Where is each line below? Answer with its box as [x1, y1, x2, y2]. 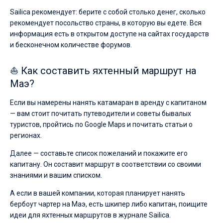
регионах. [10, 131, 42, 139]
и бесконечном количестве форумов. [10, 41, 132, 49]
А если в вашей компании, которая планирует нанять [10, 189, 185, 197]
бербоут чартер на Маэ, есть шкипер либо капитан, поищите [10, 200, 208, 208]
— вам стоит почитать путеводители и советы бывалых [10, 110, 191, 117]
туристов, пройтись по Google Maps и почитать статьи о [10, 120, 193, 128]
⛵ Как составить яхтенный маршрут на [10, 65, 196, 77]
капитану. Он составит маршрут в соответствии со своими [10, 160, 201, 168]
